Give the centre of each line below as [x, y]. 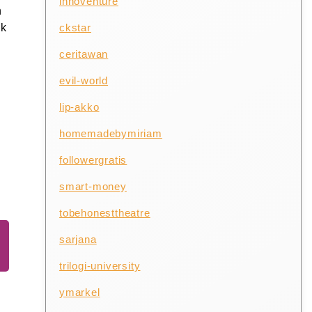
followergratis [93, 159]
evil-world [84, 80]
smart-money [93, 186]
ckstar [75, 27]
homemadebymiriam [111, 133]
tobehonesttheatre [105, 212]
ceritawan [84, 54]
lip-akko [79, 107]
